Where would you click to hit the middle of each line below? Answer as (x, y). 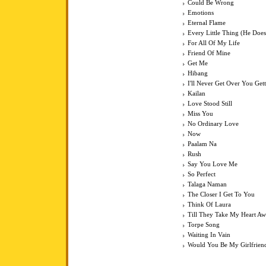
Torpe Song (204, 225)
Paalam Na (202, 144)
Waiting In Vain (209, 235)
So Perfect (202, 175)
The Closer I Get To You (221, 195)
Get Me (198, 64)
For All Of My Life (214, 43)
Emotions (201, 13)
